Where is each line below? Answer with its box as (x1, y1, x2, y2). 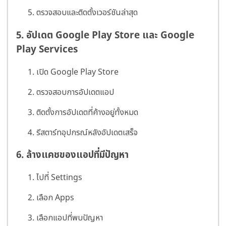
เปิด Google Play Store (36, 66, 119, 78)
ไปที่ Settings (36, 172, 82, 184)
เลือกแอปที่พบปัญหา (36, 212, 103, 224)
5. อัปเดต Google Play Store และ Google (16, 28, 194, 42)
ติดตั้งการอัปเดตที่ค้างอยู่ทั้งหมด (36, 106, 138, 119)
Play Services (16, 42, 78, 56)
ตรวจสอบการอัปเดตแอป (36, 86, 114, 98)
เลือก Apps (36, 192, 74, 204)
